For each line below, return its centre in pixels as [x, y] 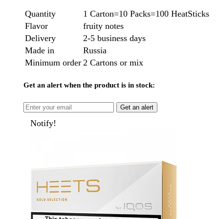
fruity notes [103, 26]
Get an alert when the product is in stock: [89, 85]
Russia [95, 50]
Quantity [40, 13]
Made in [40, 50]
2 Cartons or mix [113, 62]
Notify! [44, 123]
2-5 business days [114, 38]
